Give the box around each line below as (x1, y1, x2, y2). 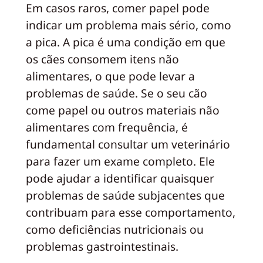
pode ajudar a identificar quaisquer (25, 170, 214, 187)
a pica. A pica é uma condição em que (25, 34, 225, 50)
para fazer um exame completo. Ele (25, 153, 215, 170)
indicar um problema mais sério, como (25, 17, 231, 33)
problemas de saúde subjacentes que (25, 187, 225, 204)
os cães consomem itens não (25, 51, 179, 68)
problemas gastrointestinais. (25, 238, 178, 255)
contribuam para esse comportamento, (25, 204, 235, 221)
